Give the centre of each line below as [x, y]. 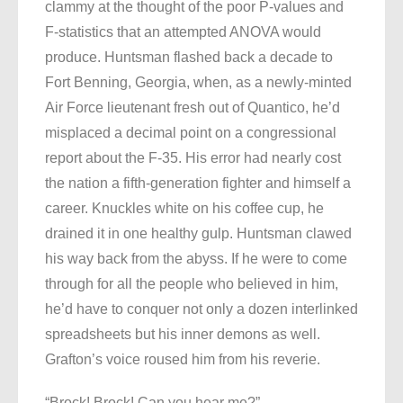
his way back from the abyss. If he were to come [196, 259]
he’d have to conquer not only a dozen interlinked [201, 309]
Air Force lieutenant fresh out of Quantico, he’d [193, 108]
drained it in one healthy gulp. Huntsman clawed [198, 234]
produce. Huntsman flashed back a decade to [189, 58]
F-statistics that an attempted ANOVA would [183, 32]
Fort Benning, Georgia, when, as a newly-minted [198, 83]
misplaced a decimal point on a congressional [191, 133]
